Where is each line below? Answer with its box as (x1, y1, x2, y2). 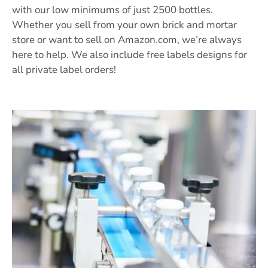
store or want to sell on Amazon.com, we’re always (12, 33, 242, 47)
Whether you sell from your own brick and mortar (12, 18, 237, 32)
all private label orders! (12, 63, 116, 77)
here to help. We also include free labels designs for (12, 48, 247, 62)
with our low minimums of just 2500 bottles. (12, 3, 213, 17)
